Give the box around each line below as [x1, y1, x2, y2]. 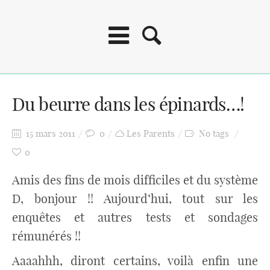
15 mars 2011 [24, 128, 75, 139]
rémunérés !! [12, 228, 81, 243]
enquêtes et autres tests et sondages [12, 210, 258, 225]
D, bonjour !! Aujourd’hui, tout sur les [12, 191, 258, 206]
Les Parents [127, 128, 175, 139]
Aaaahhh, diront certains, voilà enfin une [12, 253, 258, 268]
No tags [196, 128, 231, 139]
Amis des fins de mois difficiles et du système [12, 172, 258, 187]
